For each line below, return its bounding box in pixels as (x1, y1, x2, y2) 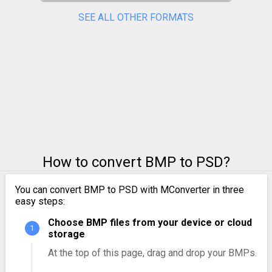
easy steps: (15, 195, 65, 208)
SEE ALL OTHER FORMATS (78, 12, 194, 24)
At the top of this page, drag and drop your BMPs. (47, 247, 257, 259)
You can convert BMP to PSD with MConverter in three (15, 184, 244, 196)
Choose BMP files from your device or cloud (47, 217, 252, 229)
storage (47, 228, 85, 240)
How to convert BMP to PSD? (42, 154, 230, 171)
